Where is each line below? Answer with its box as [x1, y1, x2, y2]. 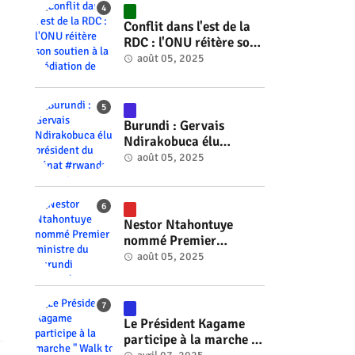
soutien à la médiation [123, 50, 252, 67]
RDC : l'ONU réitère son [123, 34, 257, 52]
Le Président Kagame [123, 315, 245, 333]
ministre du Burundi [123, 248, 239, 265]
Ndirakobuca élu [123, 133, 219, 151]
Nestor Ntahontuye [123, 216, 233, 234]
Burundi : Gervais [123, 117, 224, 135]
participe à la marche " [123, 331, 257, 349]
